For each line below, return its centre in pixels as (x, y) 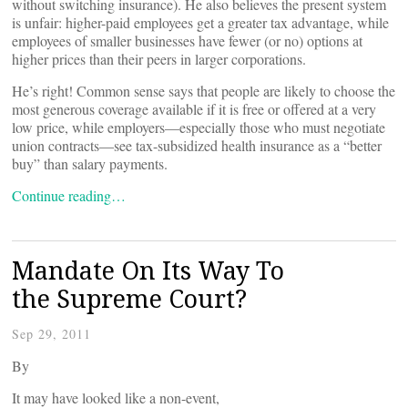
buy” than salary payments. (90, 163)
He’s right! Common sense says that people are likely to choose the (204, 91)
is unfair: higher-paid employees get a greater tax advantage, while (200, 22)
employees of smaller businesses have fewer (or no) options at (187, 41)
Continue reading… (69, 195)
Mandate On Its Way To (148, 270)
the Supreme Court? (129, 298)
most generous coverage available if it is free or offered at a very (194, 109)
